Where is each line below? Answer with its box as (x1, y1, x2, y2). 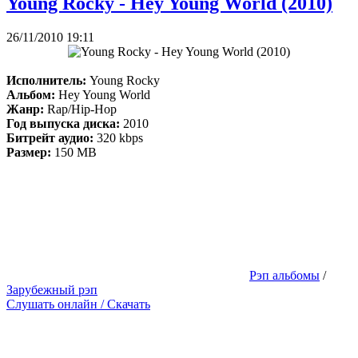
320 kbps (97, 130, 143, 145)
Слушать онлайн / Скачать (6, 296, 150, 311)
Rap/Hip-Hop (44, 101, 117, 116)
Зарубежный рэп (6, 282, 97, 296)
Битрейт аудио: (6, 130, 97, 145)
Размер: (6, 145, 51, 159)
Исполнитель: (6, 73, 86, 87)
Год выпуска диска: (6, 116, 120, 130)
